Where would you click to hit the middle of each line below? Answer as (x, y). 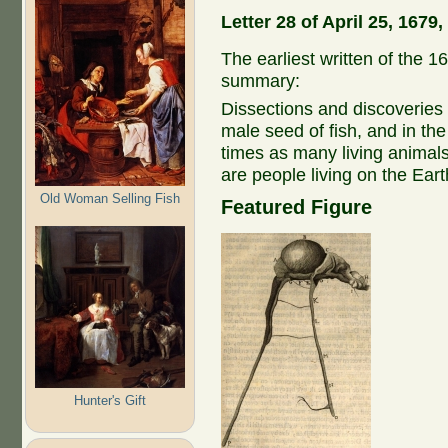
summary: (261, 80)
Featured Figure (297, 207)
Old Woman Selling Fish (109, 198)
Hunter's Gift (109, 400)
